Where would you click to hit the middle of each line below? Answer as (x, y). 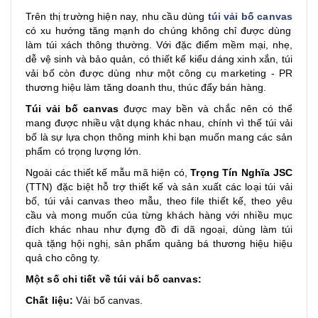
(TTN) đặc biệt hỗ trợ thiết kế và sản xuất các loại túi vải (159, 187)
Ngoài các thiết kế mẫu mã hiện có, (108, 172)
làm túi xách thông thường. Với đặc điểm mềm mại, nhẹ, (159, 45)
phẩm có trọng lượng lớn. (84, 151)
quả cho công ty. (63, 258)
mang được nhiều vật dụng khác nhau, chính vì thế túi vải (159, 123)
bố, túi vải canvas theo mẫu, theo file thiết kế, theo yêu (159, 201)
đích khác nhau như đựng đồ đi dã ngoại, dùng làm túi (159, 229)
